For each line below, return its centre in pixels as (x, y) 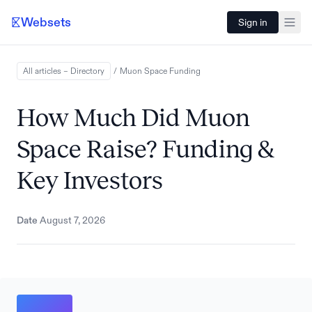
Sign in (253, 22)
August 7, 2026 (72, 220)
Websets (46, 22)
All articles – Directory (64, 71)
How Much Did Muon (133, 118)
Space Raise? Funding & (146, 149)
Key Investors (90, 180)
